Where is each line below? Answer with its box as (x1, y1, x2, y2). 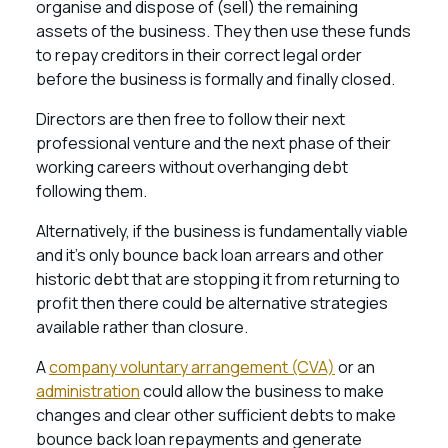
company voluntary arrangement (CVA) (49, 356, 335, 378)
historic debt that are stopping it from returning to (36, 268, 400, 290)
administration (36, 380, 140, 402)
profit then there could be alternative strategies (36, 292, 388, 314)
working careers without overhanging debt (36, 156, 348, 178)
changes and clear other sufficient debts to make (36, 404, 396, 426)
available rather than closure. (36, 316, 251, 338)
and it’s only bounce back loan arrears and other (36, 244, 384, 266)
